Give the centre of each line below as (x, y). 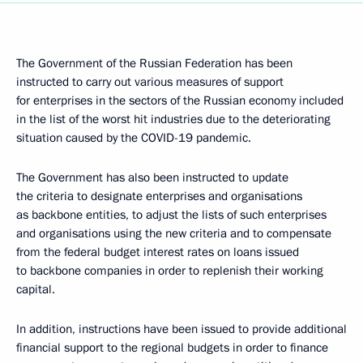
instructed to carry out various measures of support (150, 82)
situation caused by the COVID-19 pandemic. (134, 138)
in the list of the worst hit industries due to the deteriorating (173, 119)
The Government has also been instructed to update (152, 177)
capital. (36, 289)
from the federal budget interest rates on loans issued (158, 252)
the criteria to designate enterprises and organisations (159, 196)
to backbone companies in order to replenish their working (170, 271)
